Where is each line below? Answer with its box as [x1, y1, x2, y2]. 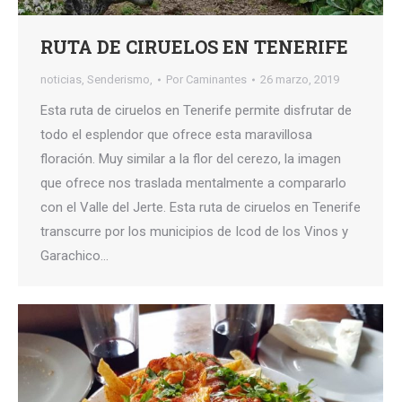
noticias [40, 73, 82, 87]
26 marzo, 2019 [260, 73, 339, 87]
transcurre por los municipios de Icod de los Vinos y [40, 223, 348, 240]
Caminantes [186, 73, 247, 87]
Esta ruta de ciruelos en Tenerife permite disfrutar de [40, 102, 352, 119]
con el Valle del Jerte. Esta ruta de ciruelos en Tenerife [40, 199, 361, 216]
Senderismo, [87, 73, 153, 87]
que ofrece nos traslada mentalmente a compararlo [40, 175, 346, 192]
